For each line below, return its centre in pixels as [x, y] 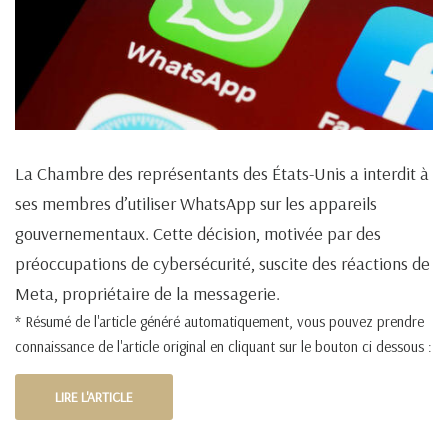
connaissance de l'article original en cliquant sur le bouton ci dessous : [223, 347]
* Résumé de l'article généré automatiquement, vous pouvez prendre [219, 322]
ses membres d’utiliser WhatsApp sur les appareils [196, 204]
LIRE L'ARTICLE [94, 397]
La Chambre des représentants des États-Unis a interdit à [222, 174]
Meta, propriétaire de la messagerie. [147, 294]
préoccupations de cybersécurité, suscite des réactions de [222, 264]
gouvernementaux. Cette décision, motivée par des [198, 234]
